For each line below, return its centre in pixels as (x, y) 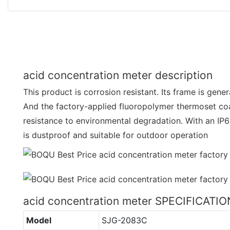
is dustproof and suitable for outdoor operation (116, 135)
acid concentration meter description (118, 75)
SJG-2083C (124, 220)
